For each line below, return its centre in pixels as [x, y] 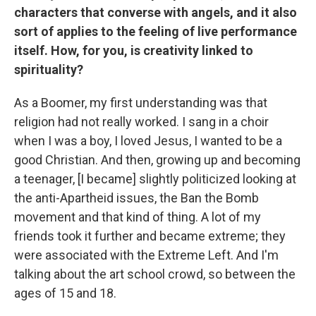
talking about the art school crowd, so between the [155, 274]
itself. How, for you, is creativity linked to [134, 51]
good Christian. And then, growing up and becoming [157, 160]
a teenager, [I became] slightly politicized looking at [155, 179]
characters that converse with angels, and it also [156, 13]
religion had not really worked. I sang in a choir [141, 122]
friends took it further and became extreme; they [150, 236]
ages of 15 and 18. [65, 293]
